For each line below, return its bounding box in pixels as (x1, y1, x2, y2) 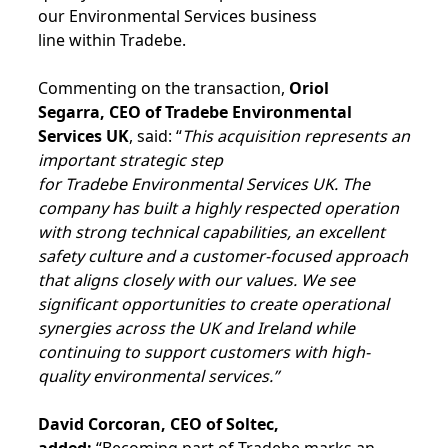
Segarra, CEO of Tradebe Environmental (38, 101, 352, 123)
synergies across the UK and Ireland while (38, 317, 355, 339)
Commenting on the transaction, (38, 77, 289, 99)
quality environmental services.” (38, 365, 279, 387)
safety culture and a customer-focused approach (38, 245, 408, 267)
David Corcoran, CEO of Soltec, (38, 413, 279, 435)
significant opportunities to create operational (38, 293, 389, 315)
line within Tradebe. (38, 29, 186, 51)
